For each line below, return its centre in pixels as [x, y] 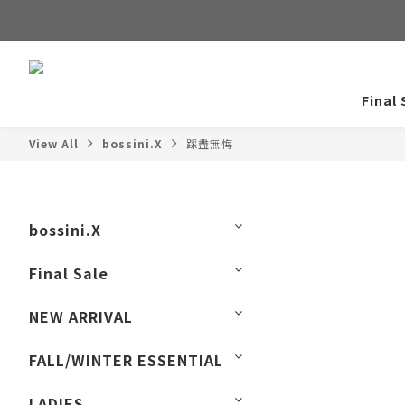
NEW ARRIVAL [81, 316]
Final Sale [69, 273]
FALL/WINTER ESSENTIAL [126, 360]
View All [54, 143]
